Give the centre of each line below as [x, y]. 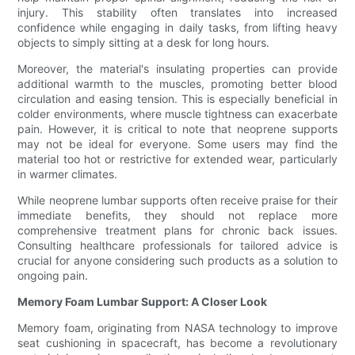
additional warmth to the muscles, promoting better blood [177, 84]
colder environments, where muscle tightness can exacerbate [177, 114]
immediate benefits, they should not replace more [177, 216]
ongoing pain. [53, 276]
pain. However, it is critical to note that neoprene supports [177, 129]
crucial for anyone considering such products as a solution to [177, 261]
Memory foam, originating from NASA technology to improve [177, 328]
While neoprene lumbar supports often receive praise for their [177, 200]
